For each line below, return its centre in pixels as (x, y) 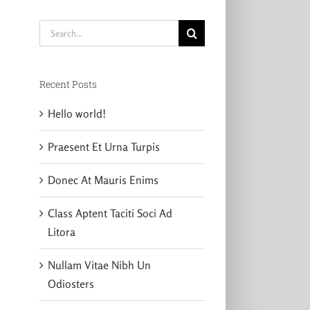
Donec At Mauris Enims (103, 180)
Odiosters (71, 283)
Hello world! (76, 113)
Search (54, 28)
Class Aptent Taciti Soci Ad (110, 213)
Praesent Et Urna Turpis (103, 146)
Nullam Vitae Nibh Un (99, 265)
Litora (61, 231)
